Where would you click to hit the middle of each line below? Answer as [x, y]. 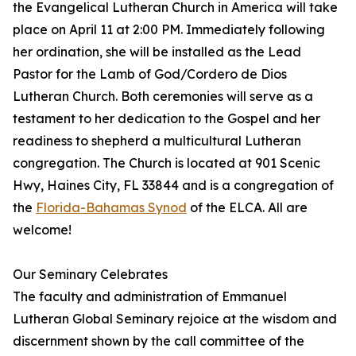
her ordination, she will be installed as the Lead [157, 52]
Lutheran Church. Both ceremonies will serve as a [163, 97]
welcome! [42, 230]
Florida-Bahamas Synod [111, 208]
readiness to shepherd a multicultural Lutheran [157, 141]
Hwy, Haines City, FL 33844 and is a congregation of [173, 186]
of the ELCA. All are [247, 208]
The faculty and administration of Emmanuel [150, 297]
